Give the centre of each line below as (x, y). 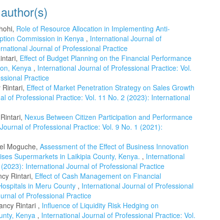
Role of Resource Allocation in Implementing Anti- (93, 28)
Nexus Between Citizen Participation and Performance (109, 117)
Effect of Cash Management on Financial (98, 176)
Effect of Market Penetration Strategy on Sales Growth (110, 87)
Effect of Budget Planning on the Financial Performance (106, 58)
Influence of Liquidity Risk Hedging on (100, 205)
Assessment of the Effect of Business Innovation (114, 146)
